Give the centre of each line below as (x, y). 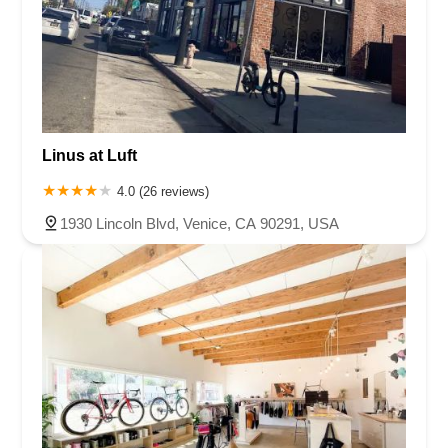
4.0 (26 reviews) (163, 192)
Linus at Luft (89, 156)
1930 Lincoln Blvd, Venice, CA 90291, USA (199, 224)
